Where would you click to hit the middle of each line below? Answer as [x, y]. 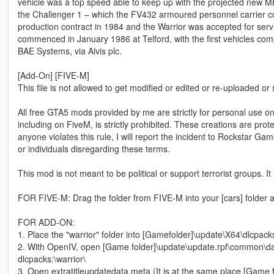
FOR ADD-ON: [46, 222]
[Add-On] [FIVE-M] [53, 75]
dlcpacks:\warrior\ [51, 258]
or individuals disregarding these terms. [94, 148]
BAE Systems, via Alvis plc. [69, 50]
